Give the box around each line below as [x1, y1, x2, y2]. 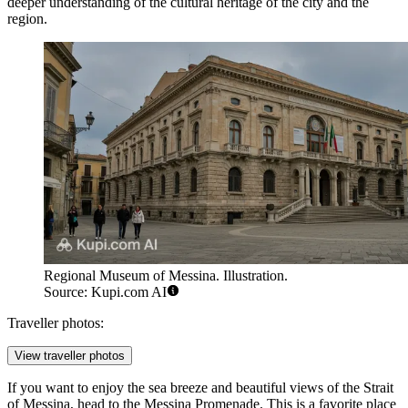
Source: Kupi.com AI [44, 283, 167, 300]
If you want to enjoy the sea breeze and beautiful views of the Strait [7, 379, 393, 395]
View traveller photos [15, 348, 125, 362]
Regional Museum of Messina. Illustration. [44, 267, 288, 283]
